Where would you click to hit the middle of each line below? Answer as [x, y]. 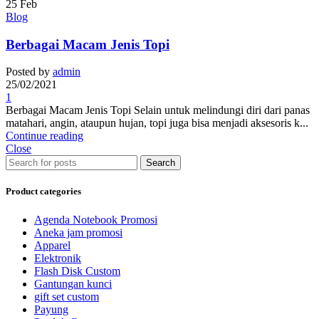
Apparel [52, 245]
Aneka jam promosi [78, 232]
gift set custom [67, 296]
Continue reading [45, 136]
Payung [51, 309]
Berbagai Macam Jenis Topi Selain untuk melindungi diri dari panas [158, 110]
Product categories [43, 192]
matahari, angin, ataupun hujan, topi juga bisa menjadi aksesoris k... [157, 123]
